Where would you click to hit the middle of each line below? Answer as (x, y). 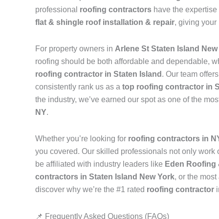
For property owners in (75, 49)
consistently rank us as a (79, 87)
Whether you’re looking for (82, 139)
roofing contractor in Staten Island (99, 74)
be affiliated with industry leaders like (100, 164)
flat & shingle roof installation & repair (105, 22)
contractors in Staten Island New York (105, 177)
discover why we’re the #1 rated (91, 190)
